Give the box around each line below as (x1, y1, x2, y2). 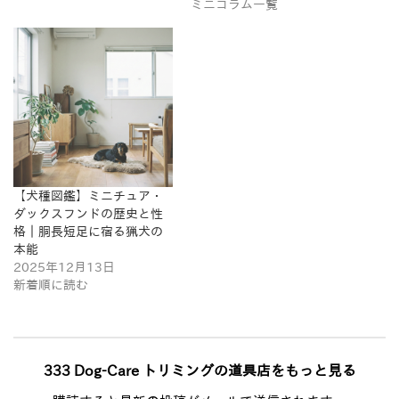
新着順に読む (13, 278, 88, 291)
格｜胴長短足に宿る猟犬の (13, 224, 163, 238)
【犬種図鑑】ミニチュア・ (13, 189, 163, 202)
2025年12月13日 (13, 260, 115, 273)
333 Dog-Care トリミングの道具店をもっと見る (43, 362, 356, 378)
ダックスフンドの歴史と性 (13, 207, 163, 220)
